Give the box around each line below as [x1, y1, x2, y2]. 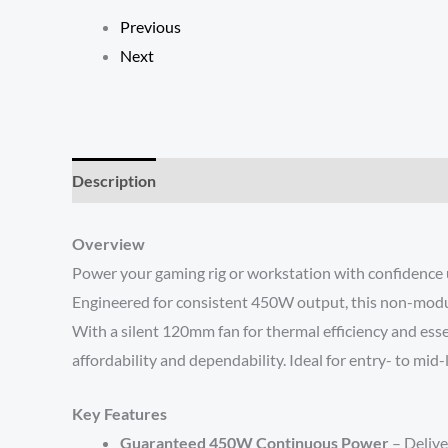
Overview [72, 233, 148, 253]
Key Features [72, 404, 170, 424]
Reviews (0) [175, 171, 258, 191]
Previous [120, 17, 181, 37]
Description [72, 171, 156, 191]
